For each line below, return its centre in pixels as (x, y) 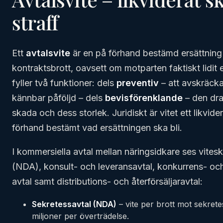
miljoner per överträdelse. (80, 216)
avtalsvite (48, 53)
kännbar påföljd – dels (58, 98)
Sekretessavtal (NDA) (74, 204)
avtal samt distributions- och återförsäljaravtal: (107, 181)
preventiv (138, 83)
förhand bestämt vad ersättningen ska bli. (97, 128)
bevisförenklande (144, 98)
